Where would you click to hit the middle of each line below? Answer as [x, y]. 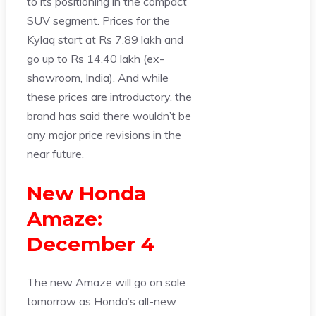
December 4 [91, 244]
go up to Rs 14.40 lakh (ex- [96, 59]
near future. [55, 154]
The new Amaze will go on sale [106, 282]
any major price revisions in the [104, 135]
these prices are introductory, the [109, 97]
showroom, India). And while [98, 78]
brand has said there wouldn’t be [109, 116]
